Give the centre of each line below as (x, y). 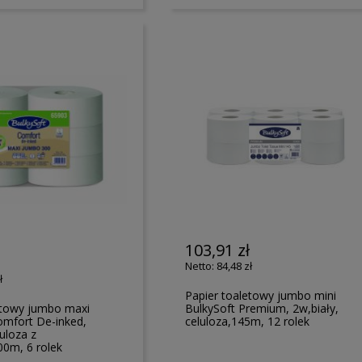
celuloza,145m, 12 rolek (248, 321)
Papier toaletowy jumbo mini (261, 295)
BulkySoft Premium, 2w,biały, (262, 308)
